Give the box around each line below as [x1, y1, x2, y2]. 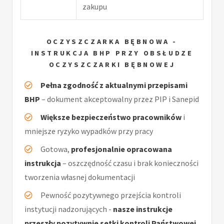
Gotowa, [40, 143, 71, 154]
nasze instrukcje [113, 203, 172, 214]
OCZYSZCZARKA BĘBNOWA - [46, 37, 178, 46]
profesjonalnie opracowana [71, 143, 172, 154]
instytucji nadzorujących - [24, 203, 113, 214]
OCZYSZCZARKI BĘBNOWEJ [48, 60, 175, 69]
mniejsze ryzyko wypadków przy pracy [24, 125, 153, 136]
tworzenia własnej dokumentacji [24, 171, 135, 182]
